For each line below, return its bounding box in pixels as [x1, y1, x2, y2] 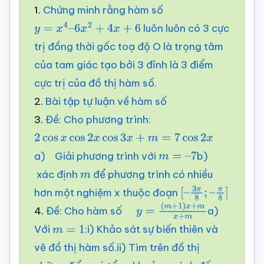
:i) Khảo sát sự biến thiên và [85, 223, 219, 236]
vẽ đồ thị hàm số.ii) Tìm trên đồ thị [34, 241, 200, 255]
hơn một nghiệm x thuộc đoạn [34, 186, 180, 199]
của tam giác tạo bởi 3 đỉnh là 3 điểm [34, 58, 213, 71]
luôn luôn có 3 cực [140, 21, 229, 35]
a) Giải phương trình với [34, 149, 159, 163]
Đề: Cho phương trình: [45, 113, 156, 126]
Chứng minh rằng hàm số [43, 3, 163, 16]
